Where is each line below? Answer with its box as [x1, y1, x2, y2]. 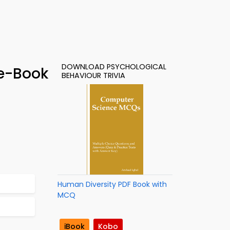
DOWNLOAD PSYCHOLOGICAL [62, 62, 166, 72]
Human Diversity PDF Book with [57, 179, 167, 189]
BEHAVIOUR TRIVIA [62, 70, 125, 81]
